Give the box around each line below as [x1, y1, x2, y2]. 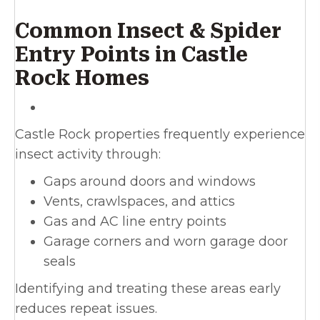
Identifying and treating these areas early [15, 281, 281, 297]
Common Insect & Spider [15, 19, 281, 44]
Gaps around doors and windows [44, 174, 256, 190]
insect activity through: [15, 146, 161, 163]
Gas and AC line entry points [44, 214, 226, 230]
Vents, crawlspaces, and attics [44, 194, 235, 210]
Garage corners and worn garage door [44, 234, 288, 250]
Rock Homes [15, 66, 149, 91]
